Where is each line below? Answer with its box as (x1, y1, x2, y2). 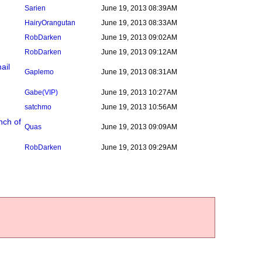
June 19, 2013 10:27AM (101, 88, 177, 96)
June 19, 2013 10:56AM (101, 103, 177, 111)
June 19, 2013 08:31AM (101, 68, 177, 76)
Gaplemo (25, 68, 54, 76)
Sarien (25, 4, 46, 12)
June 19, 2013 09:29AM (101, 143, 177, 151)
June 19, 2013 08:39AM (101, 4, 177, 12)
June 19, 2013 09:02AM (101, 33, 177, 42)
